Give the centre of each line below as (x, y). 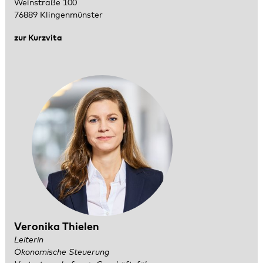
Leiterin (28, 240)
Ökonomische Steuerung (61, 253)
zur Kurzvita (38, 38)
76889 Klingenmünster (58, 16)
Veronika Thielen (56, 227)
